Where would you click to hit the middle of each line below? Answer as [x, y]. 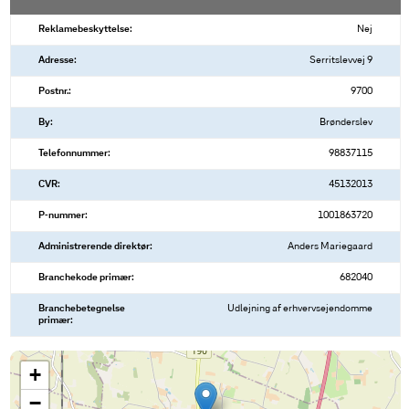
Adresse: [58, 61]
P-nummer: [63, 216]
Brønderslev [346, 123]
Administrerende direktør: [95, 247]
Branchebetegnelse [82, 309]
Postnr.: [55, 92]
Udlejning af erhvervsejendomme [299, 309]
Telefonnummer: [74, 154]
